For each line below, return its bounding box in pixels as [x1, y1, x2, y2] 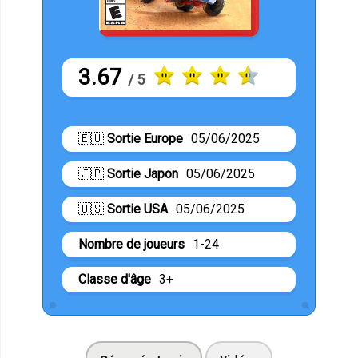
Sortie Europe [107, 130, 183, 146]
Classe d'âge [78, 271, 151, 287]
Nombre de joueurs [78, 236, 185, 252]
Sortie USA [107, 201, 168, 217]
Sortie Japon [107, 165, 178, 181]
